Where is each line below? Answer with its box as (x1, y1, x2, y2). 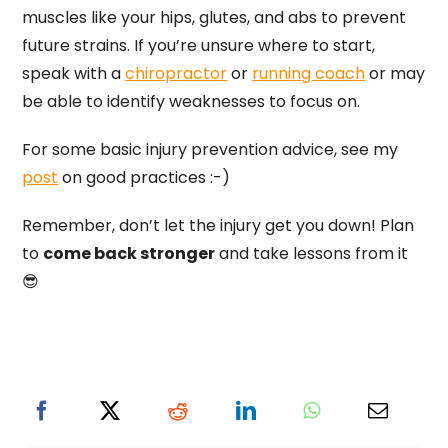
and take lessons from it (215, 242, 409, 266)
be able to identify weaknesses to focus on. (22, 90, 361, 114)
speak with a (22, 62, 126, 86)
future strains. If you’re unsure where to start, (22, 34, 376, 58)
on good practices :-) (58, 166, 231, 190)
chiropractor (125, 62, 228, 86)
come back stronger (43, 242, 216, 266)
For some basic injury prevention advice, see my (22, 138, 399, 162)
